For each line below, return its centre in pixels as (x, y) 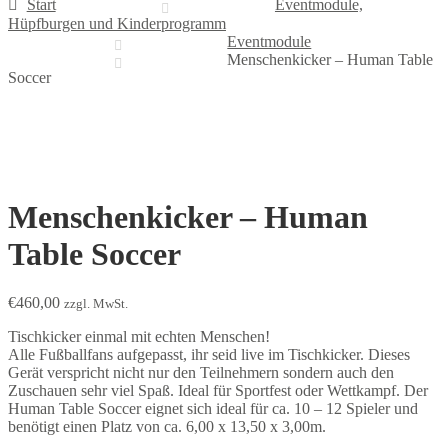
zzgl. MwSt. (96, 304)
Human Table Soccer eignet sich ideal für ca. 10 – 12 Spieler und (213, 409)
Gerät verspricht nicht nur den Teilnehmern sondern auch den (201, 373)
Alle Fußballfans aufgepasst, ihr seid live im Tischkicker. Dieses (209, 355)
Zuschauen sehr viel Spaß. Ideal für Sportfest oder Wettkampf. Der (218, 391)
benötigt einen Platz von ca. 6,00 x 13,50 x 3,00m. (167, 427)
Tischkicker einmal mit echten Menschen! (139, 337)
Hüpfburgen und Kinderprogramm (117, 24)
